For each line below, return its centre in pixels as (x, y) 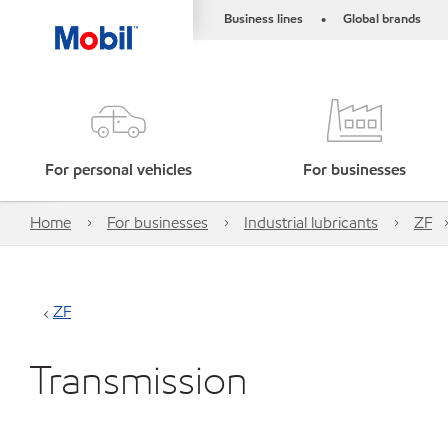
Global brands (382, 19)
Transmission (139, 379)
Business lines (263, 19)
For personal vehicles (118, 169)
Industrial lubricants (311, 222)
